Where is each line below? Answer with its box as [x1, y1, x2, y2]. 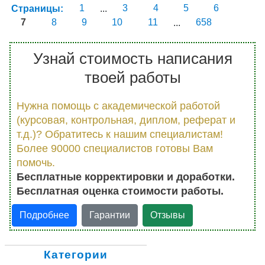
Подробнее [19, 209, 69, 220]
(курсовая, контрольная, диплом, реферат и [17, 114, 235, 126]
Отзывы [150, 209, 186, 220]
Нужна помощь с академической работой [17, 99, 220, 112]
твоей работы [84, 68, 181, 86]
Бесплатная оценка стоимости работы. [17, 185, 224, 197]
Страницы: [11, 3, 66, 14]
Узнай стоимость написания [33, 49, 232, 67]
